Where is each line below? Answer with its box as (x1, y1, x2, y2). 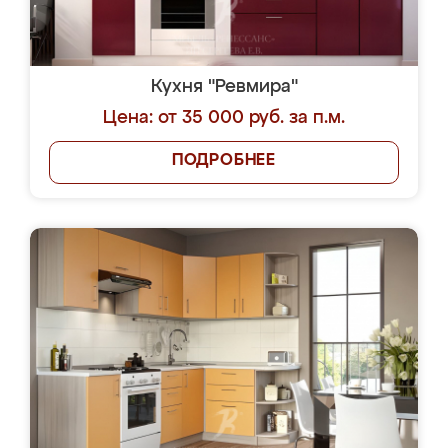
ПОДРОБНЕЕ (171, 153, 277, 169)
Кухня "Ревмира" (150, 78, 298, 96)
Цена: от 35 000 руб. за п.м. (103, 109, 345, 127)
